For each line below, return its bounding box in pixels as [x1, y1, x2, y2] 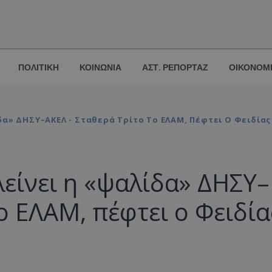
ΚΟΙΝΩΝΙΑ [80, 62, 121, 73]
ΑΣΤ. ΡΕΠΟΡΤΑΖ [142, 62, 208, 73]
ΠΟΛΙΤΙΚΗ [18, 62, 59, 73]
